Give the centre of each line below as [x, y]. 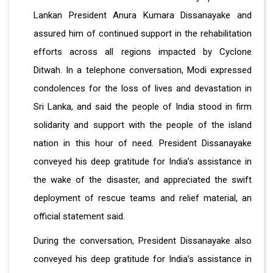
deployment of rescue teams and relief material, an [143, 198]
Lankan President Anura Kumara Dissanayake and [143, 15]
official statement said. [79, 216]
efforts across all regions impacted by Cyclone [143, 51]
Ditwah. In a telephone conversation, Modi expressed [143, 70]
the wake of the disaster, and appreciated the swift [143, 179]
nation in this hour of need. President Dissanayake [143, 143]
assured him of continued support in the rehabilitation [143, 33]
